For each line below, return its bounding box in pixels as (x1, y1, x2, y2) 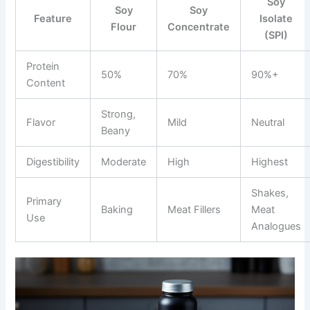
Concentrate (167, 21, 230, 34)
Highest (251, 156, 289, 169)
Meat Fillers (167, 203, 221, 217)
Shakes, (251, 187, 289, 200)
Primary (26, 195, 62, 208)
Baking (101, 203, 134, 217)
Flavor (26, 116, 56, 129)
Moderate (101, 156, 147, 169)
